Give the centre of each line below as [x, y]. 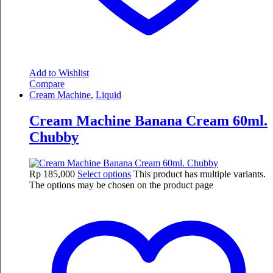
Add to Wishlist [59, 73]
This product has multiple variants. [200, 174]
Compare [47, 83]
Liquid [108, 94]
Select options [104, 174]
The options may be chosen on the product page [121, 185]
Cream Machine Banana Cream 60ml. [148, 120]
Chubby [54, 137]
